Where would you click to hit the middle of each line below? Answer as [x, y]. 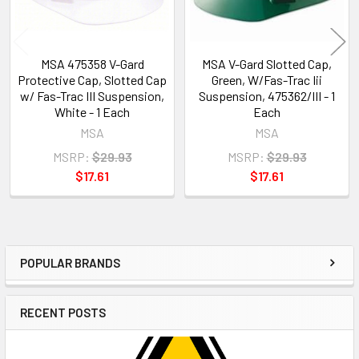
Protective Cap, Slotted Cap [92, 79]
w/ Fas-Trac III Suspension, [92, 95]
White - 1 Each [92, 111]
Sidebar [59, 278]
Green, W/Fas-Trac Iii [267, 79]
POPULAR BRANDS [70, 262]
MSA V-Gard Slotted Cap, [267, 63]
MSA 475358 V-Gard [92, 63]
